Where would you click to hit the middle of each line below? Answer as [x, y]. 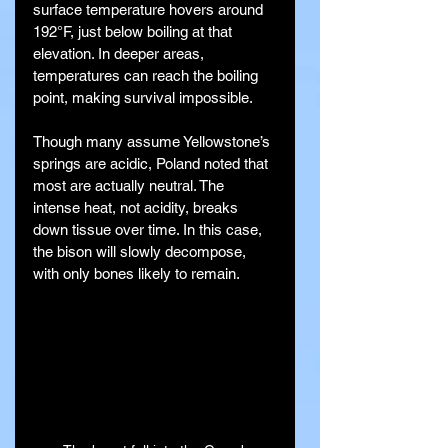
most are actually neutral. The [130, 186]
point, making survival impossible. [143, 98]
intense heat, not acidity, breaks [137, 208]
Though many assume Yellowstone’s [153, 142]
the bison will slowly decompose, [141, 252]
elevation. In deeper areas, [120, 54]
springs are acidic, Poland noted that [152, 164]
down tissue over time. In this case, [149, 230]
